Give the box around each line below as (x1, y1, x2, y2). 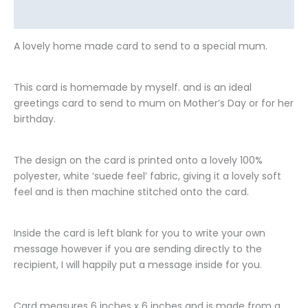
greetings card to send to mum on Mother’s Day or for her (14, 96, 294, 111)
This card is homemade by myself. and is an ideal (14, 80, 252, 95)
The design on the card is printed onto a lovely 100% (14, 153, 263, 168)
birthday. (14, 112, 56, 126)
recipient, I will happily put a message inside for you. (14, 258, 262, 272)
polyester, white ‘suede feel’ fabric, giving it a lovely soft (14, 169, 281, 184)
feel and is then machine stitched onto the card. (14, 185, 249, 199)
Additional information (14, 9, 121, 23)
